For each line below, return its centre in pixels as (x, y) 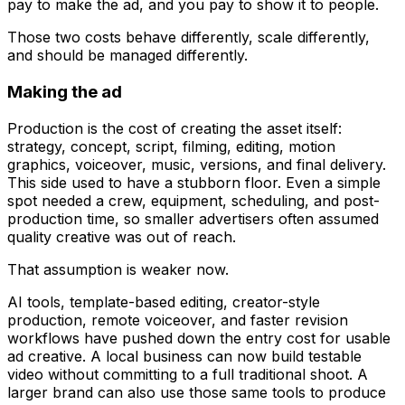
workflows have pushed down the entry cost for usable (199, 338)
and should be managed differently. (127, 56)
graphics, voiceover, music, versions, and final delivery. (197, 164)
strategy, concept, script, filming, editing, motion (171, 146)
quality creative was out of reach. (122, 236)
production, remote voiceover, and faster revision (178, 320)
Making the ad (65, 91)
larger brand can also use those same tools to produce (197, 392)
